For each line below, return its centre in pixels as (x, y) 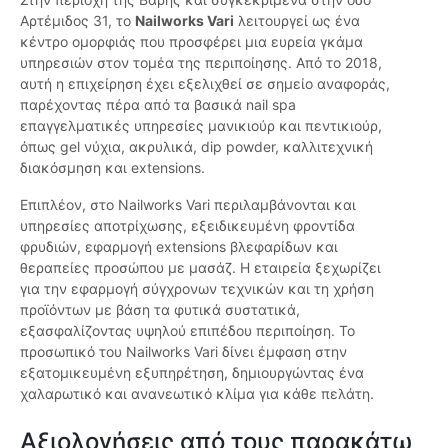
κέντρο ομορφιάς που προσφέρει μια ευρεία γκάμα (191, 42)
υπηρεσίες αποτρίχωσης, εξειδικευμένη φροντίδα (187, 226)
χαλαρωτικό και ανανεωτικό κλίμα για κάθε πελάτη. (197, 394)
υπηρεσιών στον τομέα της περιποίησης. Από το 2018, (201, 63)
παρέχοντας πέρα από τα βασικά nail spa (158, 105)
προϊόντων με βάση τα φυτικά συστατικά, (160, 310)
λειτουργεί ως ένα (297, 21)
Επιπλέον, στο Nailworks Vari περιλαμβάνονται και (188, 205)
